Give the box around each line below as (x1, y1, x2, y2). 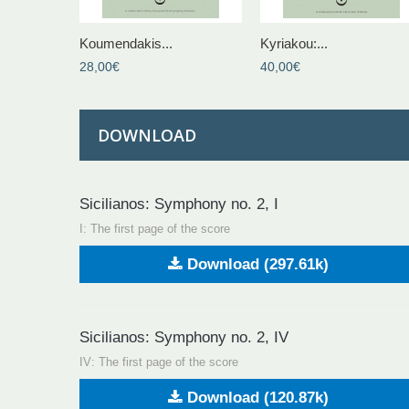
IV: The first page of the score (79, 354, 238, 369)
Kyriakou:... (260, 35, 328, 51)
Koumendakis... (79, 35, 173, 51)
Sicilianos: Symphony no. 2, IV (79, 328, 288, 346)
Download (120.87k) (182, 388, 329, 406)
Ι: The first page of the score (79, 221, 230, 236)
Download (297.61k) (182, 255, 329, 273)
